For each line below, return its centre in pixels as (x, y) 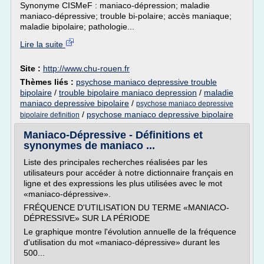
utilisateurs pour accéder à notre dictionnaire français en (128, 173)
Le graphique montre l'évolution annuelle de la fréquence (130, 232)
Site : (32, 68)
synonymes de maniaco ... (89, 146)
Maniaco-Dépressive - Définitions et (113, 135)
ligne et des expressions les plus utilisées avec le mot (123, 183)
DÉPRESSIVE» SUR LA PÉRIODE (87, 218)
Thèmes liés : (48, 82)
